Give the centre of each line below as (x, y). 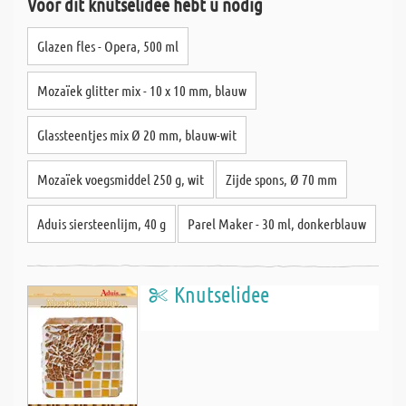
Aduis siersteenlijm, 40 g (101, 223)
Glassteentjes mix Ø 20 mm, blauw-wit (137, 135)
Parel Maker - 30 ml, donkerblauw (277, 223)
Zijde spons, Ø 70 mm (281, 179)
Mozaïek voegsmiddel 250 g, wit (121, 179)
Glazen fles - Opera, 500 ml (108, 46)
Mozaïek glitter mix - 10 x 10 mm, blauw (142, 90)
